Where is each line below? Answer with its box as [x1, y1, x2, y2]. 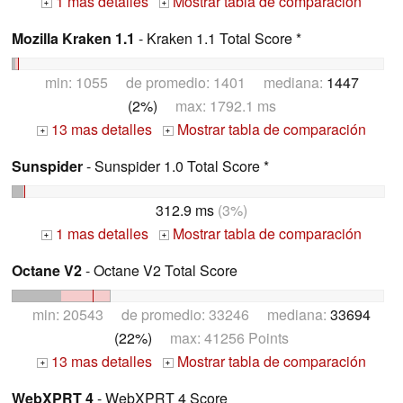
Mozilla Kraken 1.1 [12, 28, 135, 49]
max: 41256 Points [152, 327, 289, 348]
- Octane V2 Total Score [82, 259, 237, 281]
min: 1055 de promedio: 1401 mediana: [44, 72, 327, 94]
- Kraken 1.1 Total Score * [135, 28, 301, 49]
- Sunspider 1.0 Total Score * [83, 156, 269, 177]
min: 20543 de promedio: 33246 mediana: [32, 303, 330, 325]
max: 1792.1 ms [157, 95, 276, 117]
